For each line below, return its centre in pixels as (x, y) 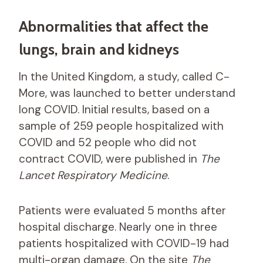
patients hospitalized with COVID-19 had (124, 243)
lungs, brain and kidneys (99, 49)
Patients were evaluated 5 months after (122, 210)
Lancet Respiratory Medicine (93, 175)
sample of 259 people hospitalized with (121, 126)
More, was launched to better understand (127, 93)
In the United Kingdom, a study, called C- (124, 76)
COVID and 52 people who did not (108, 142)
